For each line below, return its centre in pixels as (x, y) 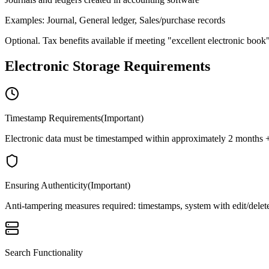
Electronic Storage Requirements (107, 66)
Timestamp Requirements (53, 118)
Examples (23, 20)
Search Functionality (44, 253)
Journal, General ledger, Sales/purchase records (136, 20)
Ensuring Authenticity (46, 186)
